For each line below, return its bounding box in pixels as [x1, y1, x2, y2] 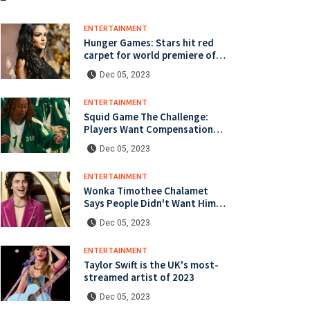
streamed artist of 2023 [84, 270, 194, 284]
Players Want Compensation [84, 122, 213, 136]
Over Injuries [84, 134, 141, 148]
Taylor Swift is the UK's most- [84, 257, 219, 271]
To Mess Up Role [84, 208, 158, 222]
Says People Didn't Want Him [84, 196, 216, 210]
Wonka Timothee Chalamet [84, 183, 208, 197]
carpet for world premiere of [84, 48, 216, 62]
